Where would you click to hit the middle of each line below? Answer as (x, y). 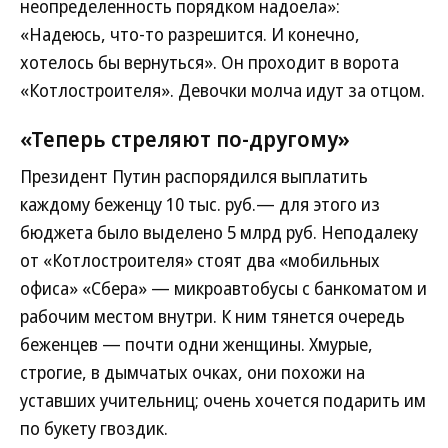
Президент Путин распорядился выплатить (194, 176)
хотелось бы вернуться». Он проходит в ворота (209, 62)
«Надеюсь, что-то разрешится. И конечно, (190, 34)
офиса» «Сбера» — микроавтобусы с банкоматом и (223, 288)
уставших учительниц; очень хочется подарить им (223, 400)
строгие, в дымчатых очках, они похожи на (192, 372)
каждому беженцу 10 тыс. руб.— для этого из (200, 204)
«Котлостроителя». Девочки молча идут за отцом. (222, 90)
